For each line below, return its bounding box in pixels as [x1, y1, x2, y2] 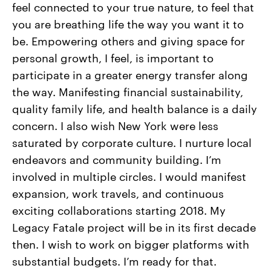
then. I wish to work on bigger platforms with [12, 236, 249, 252]
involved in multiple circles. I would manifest [12, 168, 246, 184]
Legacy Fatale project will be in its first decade [12, 219, 256, 235]
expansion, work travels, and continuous [12, 185, 224, 201]
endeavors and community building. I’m [12, 151, 221, 167]
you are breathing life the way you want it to [12, 16, 244, 31]
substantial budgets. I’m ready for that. [12, 253, 217, 269]
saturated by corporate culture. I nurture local [12, 134, 252, 150]
